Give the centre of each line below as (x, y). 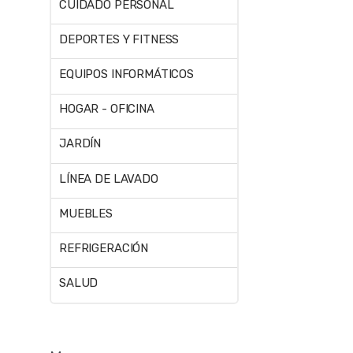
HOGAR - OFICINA (107, 109)
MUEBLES (86, 213)
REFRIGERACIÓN (104, 248)
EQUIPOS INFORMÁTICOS (127, 74)
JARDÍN (80, 144)
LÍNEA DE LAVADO (109, 178)
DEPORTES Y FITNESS (119, 39)
